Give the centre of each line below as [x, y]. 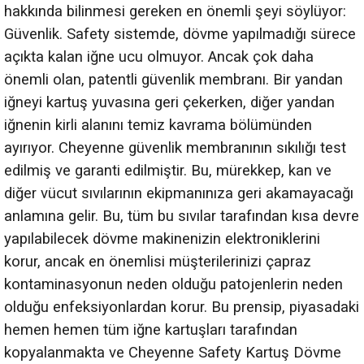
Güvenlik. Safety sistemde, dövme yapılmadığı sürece [180, 34]
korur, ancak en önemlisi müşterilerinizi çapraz [158, 261]
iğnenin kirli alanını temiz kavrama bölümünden [158, 125]
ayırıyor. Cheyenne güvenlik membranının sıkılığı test [175, 147]
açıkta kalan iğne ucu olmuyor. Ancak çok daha [159, 56]
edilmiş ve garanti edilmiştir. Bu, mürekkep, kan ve [168, 170]
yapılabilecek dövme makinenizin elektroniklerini [162, 238]
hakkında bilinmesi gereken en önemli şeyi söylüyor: [175, 11]
